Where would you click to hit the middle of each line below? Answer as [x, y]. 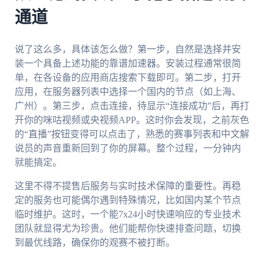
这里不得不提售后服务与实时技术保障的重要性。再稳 [128, 186]
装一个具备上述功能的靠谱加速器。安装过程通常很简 [128, 63]
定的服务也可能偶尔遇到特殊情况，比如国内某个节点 [128, 200]
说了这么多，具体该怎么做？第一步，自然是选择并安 [128, 49]
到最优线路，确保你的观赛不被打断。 [95, 242]
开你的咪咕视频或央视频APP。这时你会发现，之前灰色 [132, 120]
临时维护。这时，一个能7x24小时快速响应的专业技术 [128, 214]
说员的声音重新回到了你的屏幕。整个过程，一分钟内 [128, 148]
